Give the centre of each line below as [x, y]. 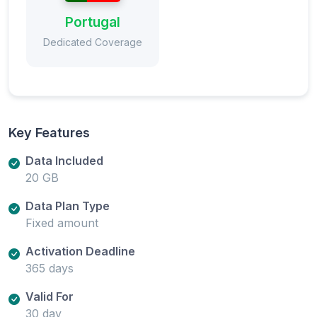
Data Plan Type [68, 206]
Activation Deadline [80, 251]
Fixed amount [62, 223]
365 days [50, 268]
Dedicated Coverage [93, 42]
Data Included [64, 160]
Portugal [93, 22]
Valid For [50, 296]
